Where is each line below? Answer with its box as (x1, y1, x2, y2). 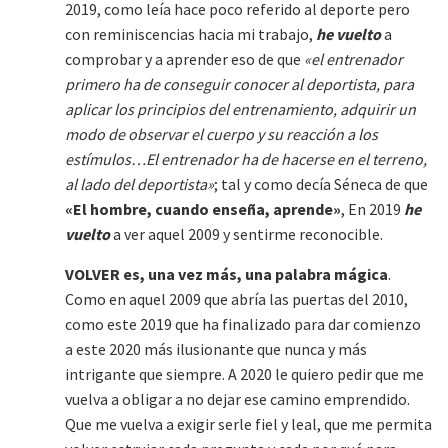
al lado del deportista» (65, 174, 214, 195)
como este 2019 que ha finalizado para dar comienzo (65, 314, 421, 335)
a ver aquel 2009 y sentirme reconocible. (110, 224, 383, 245)
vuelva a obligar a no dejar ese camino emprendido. (65, 389, 410, 410)
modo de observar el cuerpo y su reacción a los (65, 124, 378, 145)
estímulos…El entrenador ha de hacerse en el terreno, (65, 149, 427, 170)
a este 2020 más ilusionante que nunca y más (65, 339, 367, 360)
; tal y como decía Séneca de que (214, 174, 428, 195)
